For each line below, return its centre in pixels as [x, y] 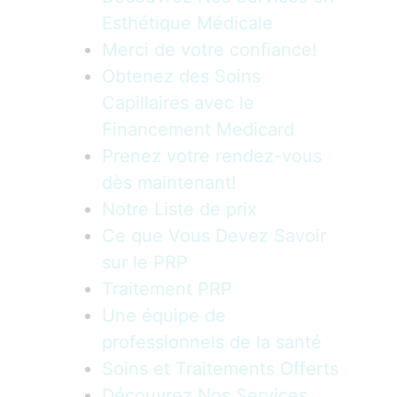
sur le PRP [145, 262]
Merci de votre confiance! [210, 49]
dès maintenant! [169, 182]
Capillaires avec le [178, 102]
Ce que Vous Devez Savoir [214, 235]
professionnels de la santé [212, 342]
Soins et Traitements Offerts [220, 368]
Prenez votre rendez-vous [212, 156]
